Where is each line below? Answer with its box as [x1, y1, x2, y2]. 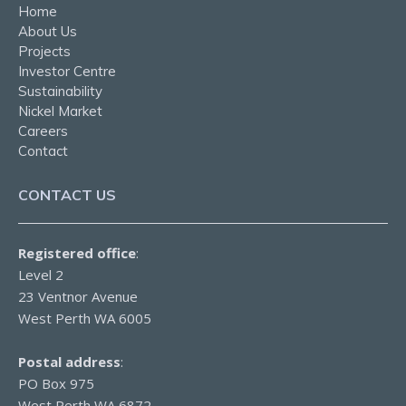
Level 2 [18, 265, 63, 284]
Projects [18, 42, 71, 60]
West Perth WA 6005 [18, 308, 151, 327]
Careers [18, 121, 68, 140]
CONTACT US [18, 185, 116, 204]
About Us [18, 22, 77, 40]
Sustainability [18, 82, 102, 100]
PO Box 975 [18, 373, 94, 392]
